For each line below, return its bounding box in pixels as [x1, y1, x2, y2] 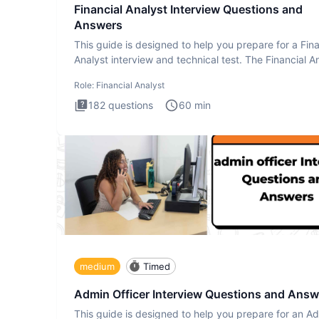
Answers [74, 18, 122, 33]
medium [80, 260, 115, 272]
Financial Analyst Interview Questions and [74, 2, 303, 17]
